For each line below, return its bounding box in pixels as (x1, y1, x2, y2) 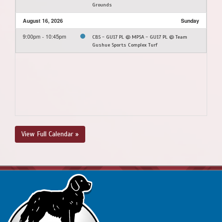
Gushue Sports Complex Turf (92, 41, 158, 48)
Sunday (181, 16, 199, 24)
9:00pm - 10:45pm (23, 32, 66, 40)
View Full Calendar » (21, 129, 79, 138)
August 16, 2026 (23, 16, 63, 24)
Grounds (92, 1, 112, 8)
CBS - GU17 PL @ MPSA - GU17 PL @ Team (92, 33, 187, 40)
